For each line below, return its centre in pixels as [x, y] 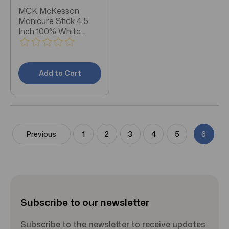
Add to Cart [60, 73]
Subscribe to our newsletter [85, 202]
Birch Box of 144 [50, 42]
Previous [41, 134]
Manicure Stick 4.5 [53, 21]
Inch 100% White [50, 31]
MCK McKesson [49, 11]
